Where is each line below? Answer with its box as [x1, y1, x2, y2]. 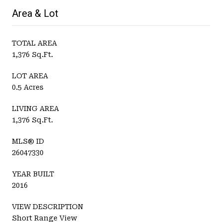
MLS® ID [12, 137, 44, 145]
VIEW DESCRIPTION [12, 202, 83, 211]
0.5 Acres [12, 83, 44, 91]
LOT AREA [12, 71, 48, 80]
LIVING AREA [12, 104, 59, 112]
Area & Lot [12, 7, 58, 19]
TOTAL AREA [12, 39, 57, 47]
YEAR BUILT [12, 169, 54, 178]
